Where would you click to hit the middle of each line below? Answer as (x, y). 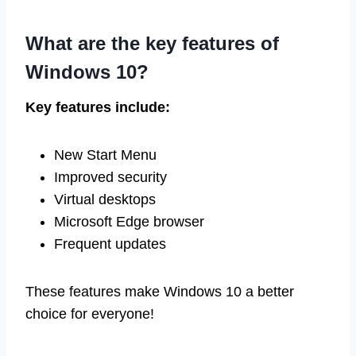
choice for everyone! (90, 313)
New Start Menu (105, 155)
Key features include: (98, 107)
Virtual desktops (105, 199)
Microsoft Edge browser (129, 221)
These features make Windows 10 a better (160, 291)
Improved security (110, 177)
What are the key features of (152, 43)
